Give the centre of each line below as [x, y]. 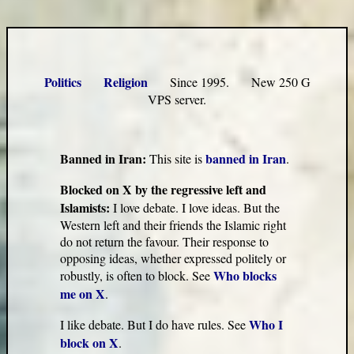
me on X [83, 294]
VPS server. [177, 100]
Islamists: [87, 208]
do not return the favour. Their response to [165, 242]
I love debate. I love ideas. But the [197, 208]
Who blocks [245, 276]
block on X [90, 343]
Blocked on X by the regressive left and [164, 190]
